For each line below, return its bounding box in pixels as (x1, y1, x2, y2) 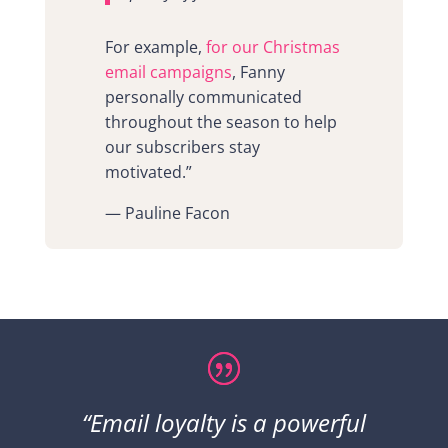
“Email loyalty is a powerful (81, 405, 366, 439)
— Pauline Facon (104, 201, 230, 224)
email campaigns (104, 60, 232, 83)
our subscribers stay (104, 135, 260, 158)
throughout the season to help (104, 110, 337, 133)
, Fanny (231, 60, 285, 83)
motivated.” (104, 160, 192, 183)
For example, (104, 35, 206, 58)
